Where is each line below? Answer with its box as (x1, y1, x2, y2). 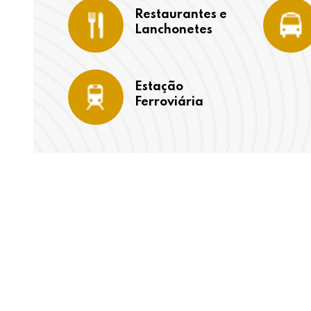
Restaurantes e (135, 8, 227, 21)
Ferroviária (135, 96, 203, 108)
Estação (135, 81, 183, 93)
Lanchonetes (135, 24, 212, 36)
